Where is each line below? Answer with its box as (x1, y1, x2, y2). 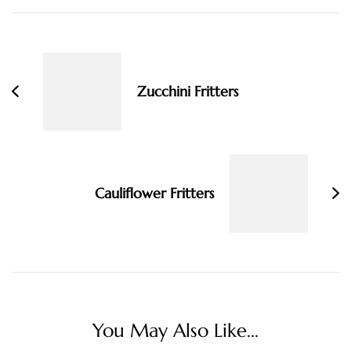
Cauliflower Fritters (95, 184, 214, 203)
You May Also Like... (92, 319, 259, 343)
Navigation (11, 37, 118, 65)
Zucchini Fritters (137, 82, 238, 101)
